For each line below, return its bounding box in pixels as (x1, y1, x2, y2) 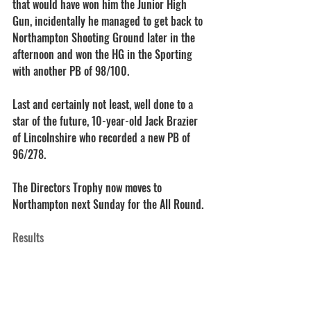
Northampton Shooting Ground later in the (12, 29, 198, 46)
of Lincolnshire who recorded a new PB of (12, 129, 193, 146)
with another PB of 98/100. (12, 62, 129, 79)
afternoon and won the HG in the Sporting (12, 46, 195, 62)
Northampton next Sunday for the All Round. (12, 196, 203, 212)
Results (12, 229, 44, 246)
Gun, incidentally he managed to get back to (12, 12, 205, 29)
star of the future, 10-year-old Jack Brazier (12, 112, 201, 129)
